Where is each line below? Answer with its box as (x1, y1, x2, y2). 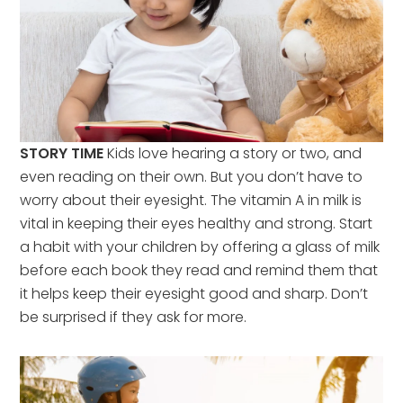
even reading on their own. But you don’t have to (20, 166, 363, 187)
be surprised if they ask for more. (20, 307, 247, 327)
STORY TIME (20, 143, 104, 164)
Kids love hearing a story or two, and (103, 143, 363, 164)
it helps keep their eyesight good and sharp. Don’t (20, 283, 369, 304)
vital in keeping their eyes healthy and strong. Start (20, 213, 373, 234)
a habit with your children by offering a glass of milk (20, 237, 381, 257)
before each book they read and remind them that (20, 260, 379, 281)
